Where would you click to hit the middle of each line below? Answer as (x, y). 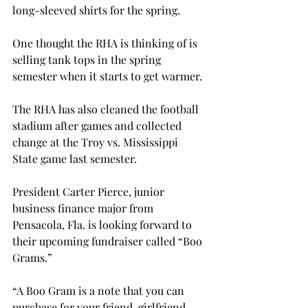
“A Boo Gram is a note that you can (100, 290)
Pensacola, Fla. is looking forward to (103, 224)
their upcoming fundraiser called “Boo (109, 241)
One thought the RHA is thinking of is (106, 43)
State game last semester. (75, 158)
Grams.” (32, 257)
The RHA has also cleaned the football (107, 109)
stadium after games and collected (98, 125)
